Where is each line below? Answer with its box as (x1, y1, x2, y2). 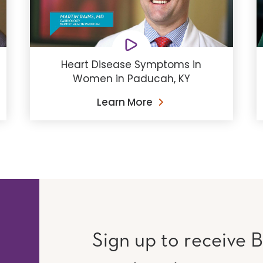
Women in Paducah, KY (72, 72, 190, 86)
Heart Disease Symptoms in (61, 58, 202, 72)
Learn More (96, 95, 153, 110)
